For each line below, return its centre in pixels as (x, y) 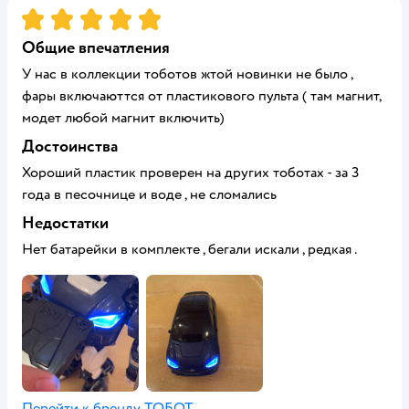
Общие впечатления (96, 48)
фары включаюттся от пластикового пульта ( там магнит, (201, 96)
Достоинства (70, 147)
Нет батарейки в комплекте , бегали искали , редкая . (189, 249)
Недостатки (65, 223)
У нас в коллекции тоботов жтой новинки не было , (187, 74)
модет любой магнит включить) (123, 118)
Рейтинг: (52, 16)
